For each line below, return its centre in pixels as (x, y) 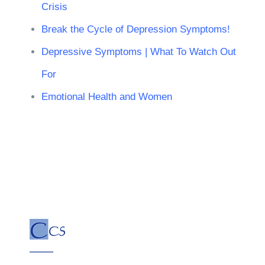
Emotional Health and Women (106, 96)
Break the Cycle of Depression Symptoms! (135, 29)
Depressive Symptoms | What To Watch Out (138, 51)
